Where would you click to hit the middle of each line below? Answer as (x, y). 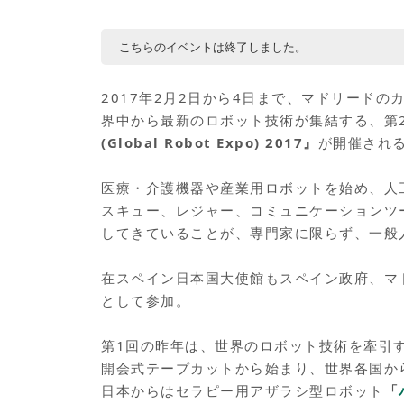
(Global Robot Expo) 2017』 (210, 143)
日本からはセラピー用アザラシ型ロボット (243, 391)
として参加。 (146, 301)
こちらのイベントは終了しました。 (213, 47)
